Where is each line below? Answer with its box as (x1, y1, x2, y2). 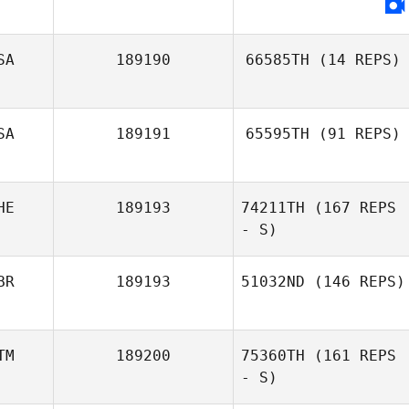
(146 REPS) (305, 273, 405, 290)
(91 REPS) (309, 125, 401, 142)
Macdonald (289, 367, 357, 383)
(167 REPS (305, 199, 396, 216)
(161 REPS (305, 347, 396, 364)
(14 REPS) (309, 51, 401, 68)
